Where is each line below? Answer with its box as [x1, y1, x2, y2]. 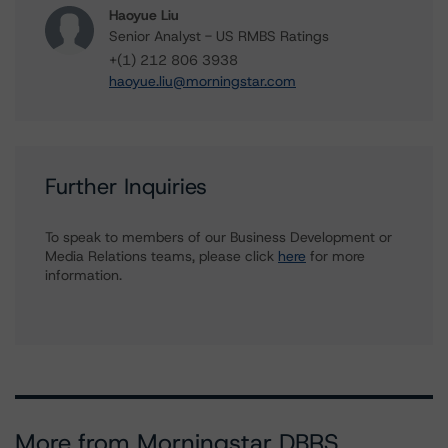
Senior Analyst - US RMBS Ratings [109, 27, 329, 45]
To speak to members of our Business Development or [45, 228, 392, 246]
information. [45, 266, 122, 284]
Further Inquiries [45, 172, 207, 201]
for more [306, 247, 365, 265]
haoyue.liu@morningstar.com [109, 72, 296, 90]
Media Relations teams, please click [45, 247, 278, 265]
